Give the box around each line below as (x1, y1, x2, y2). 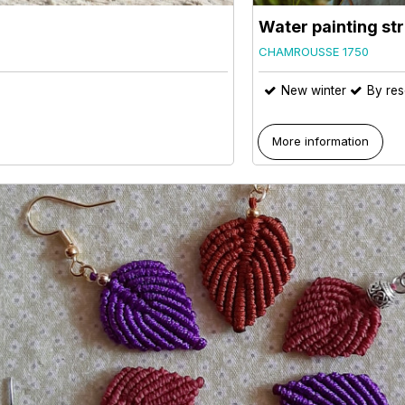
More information (272, 133, 370, 148)
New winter (281, 83, 346, 99)
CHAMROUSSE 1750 (259, 44, 369, 60)
